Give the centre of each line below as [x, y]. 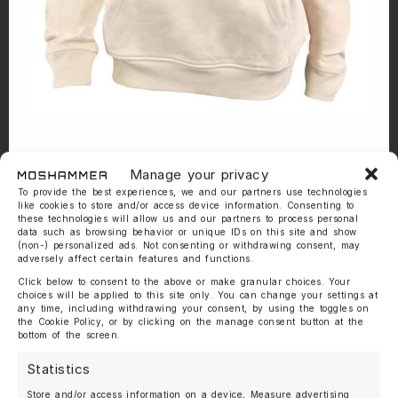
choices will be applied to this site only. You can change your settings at [198, 295]
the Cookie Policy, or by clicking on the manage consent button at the [191, 321]
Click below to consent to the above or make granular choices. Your [184, 281]
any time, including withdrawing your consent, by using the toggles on [194, 308]
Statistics [59, 369]
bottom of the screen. [69, 334]
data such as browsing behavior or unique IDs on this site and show [187, 231]
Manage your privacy [199, 174]
